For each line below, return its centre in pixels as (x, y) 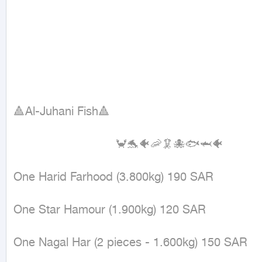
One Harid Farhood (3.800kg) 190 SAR (113, 177)
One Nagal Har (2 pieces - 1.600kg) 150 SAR (130, 243)
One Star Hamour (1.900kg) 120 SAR (110, 210)
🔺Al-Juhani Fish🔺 (62, 112)
